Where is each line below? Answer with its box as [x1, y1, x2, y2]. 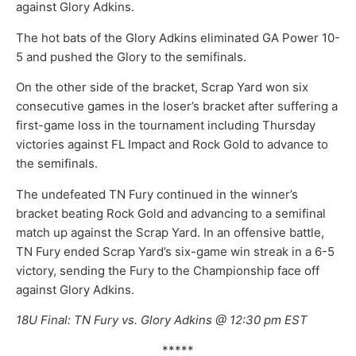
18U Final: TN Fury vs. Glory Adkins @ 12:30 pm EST [16, 311, 308, 327]
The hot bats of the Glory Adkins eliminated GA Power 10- [16, 29, 340, 45]
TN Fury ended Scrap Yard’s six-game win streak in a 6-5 [16, 243, 335, 259]
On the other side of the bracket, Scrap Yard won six [16, 79, 308, 95]
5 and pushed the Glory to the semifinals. [16, 48, 246, 64]
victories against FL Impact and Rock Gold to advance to [16, 137, 328, 153]
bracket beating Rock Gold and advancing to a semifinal [16, 205, 326, 221]
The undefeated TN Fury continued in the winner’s [16, 186, 298, 202]
